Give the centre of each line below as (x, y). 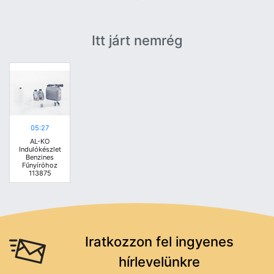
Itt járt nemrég (137, 41)
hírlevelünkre (159, 262)
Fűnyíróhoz (40, 165)
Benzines (40, 157)
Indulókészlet (40, 150)
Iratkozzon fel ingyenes (159, 242)
